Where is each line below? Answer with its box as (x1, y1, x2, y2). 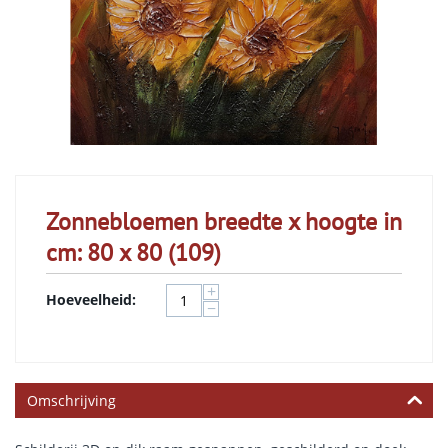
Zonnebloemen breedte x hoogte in (46, 206, 402, 237)
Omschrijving (27, 391, 116, 410)
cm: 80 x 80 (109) (46, 237, 221, 268)
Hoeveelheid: (46, 290, 136, 309)
